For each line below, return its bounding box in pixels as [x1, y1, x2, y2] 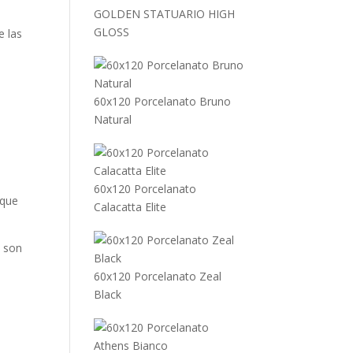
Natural [94, 112, 132, 127]
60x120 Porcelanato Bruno [94, 94, 232, 109]
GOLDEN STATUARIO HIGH [94, 6, 236, 21]
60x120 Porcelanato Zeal [94, 269, 222, 284]
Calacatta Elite [94, 199, 167, 214]
